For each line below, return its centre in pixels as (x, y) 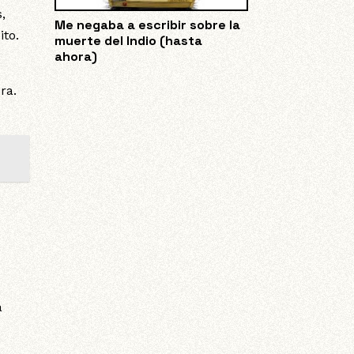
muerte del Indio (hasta (128, 41)
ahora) (75, 57)
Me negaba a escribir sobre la (147, 25)
